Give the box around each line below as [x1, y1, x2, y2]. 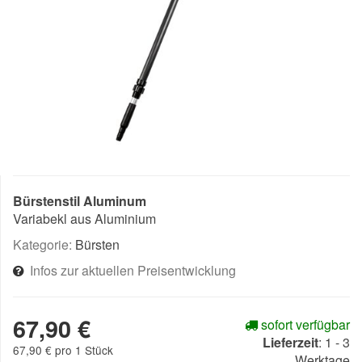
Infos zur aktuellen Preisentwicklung [30, 261, 236, 280]
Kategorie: [13, 235, 75, 254]
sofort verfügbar [258, 315, 350, 334]
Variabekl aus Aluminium [13, 209, 156, 228]
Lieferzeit [263, 333, 318, 351]
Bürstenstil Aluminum [13, 192, 146, 210]
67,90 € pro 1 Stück [13, 342, 113, 358]
